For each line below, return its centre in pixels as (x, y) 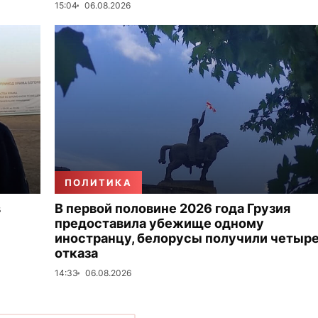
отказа (76, 253)
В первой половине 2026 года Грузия (172, 208)
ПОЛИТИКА (98, 182)
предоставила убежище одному (159, 223)
